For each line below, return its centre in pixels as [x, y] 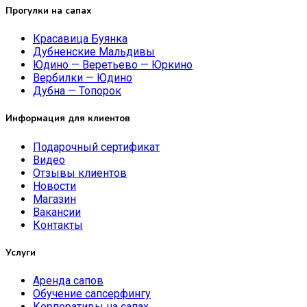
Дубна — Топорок [77, 91]
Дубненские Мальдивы [94, 52]
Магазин [54, 199]
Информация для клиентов [68, 119]
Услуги [21, 253]
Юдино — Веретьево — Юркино [113, 65]
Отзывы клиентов [80, 173]
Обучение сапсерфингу [92, 293]
